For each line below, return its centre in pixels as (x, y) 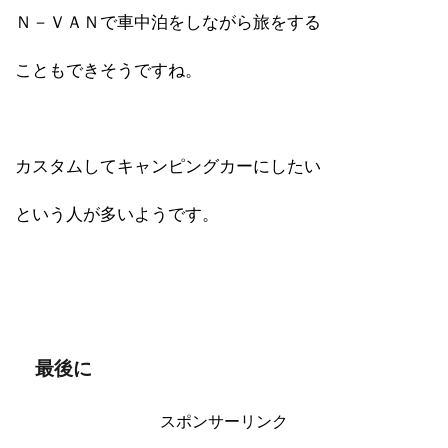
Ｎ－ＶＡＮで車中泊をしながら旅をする (168, 22)
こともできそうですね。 (108, 70)
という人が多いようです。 (117, 214)
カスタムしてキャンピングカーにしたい (168, 166)
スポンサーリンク (224, 421)
